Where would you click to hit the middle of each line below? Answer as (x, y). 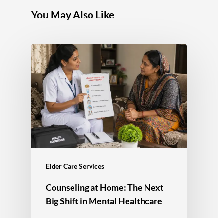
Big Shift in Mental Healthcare (104, 201)
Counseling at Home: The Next (105, 187)
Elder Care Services (75, 166)
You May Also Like (73, 14)
